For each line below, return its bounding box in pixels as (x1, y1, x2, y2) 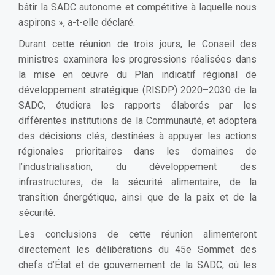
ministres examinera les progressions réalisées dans (18, 53, 257, 65)
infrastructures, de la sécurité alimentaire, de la (18, 176, 257, 188)
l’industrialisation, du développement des (18, 160, 257, 172)
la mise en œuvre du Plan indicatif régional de (18, 68, 257, 80)
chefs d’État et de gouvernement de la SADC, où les (18, 258, 257, 271)
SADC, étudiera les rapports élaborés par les (18, 99, 257, 111)
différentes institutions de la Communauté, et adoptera (18, 114, 257, 126)
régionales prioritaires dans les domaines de (18, 145, 257, 157)
